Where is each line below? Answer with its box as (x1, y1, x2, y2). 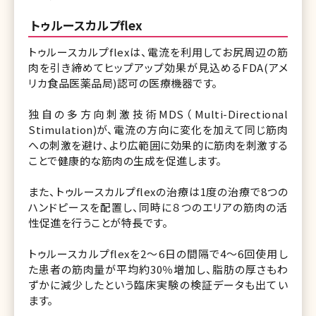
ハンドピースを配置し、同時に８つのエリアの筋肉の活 (28, 199, 288, 214)
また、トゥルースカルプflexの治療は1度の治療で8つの (28, 183, 288, 199)
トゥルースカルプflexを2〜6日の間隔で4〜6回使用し (28, 245, 288, 261)
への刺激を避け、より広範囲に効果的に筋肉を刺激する (28, 137, 288, 152)
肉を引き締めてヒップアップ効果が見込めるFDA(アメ (28, 59, 288, 75)
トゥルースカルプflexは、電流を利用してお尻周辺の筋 (28, 44, 288, 59)
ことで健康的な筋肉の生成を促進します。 (28, 152, 222, 168)
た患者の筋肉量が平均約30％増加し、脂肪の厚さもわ (28, 261, 288, 276)
